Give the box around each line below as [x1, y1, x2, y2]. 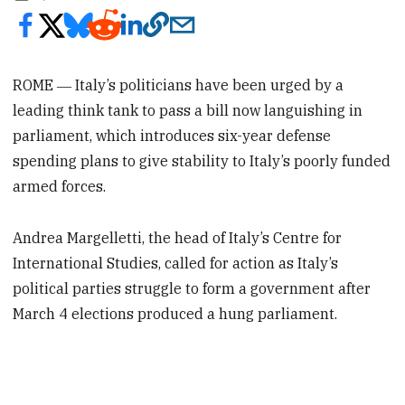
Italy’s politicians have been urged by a [75, 75, 344, 94]
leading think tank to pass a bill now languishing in [13, 100, 363, 119]
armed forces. [13, 176, 107, 195]
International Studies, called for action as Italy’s [13, 253, 339, 272]
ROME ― [13, 75, 76, 94]
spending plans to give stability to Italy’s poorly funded [13, 151, 391, 170]
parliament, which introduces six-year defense [13, 126, 332, 145]
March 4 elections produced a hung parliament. [13, 304, 338, 323]
